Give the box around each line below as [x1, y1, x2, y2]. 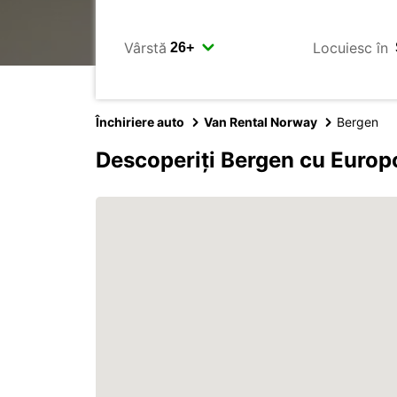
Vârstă [124, 38, 167, 57]
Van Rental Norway [204, 114, 317, 129]
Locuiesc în [313, 38, 388, 57]
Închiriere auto [96, 114, 184, 129]
